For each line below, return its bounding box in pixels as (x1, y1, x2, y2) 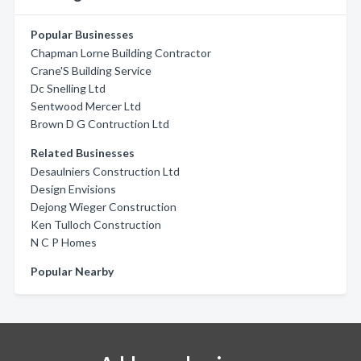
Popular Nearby (31, 264, 114, 278)
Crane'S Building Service (31, 64, 151, 77)
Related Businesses (31, 146, 135, 160)
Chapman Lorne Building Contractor (31, 46, 211, 60)
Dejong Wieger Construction (31, 200, 176, 214)
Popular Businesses (31, 27, 134, 41)
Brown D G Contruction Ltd (31, 117, 169, 131)
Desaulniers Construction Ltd (31, 164, 180, 178)
